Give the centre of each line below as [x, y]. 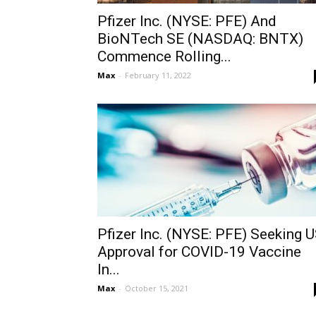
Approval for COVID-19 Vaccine [199, 252]
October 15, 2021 [157, 288]
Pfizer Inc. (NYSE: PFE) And [187, 21]
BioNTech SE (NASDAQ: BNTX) [200, 39]
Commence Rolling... [164, 56]
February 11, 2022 [158, 75]
